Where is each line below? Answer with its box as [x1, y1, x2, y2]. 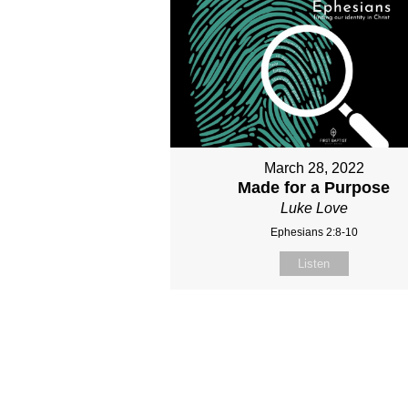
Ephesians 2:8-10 [270, 225, 358, 239]
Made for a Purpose [238, 178, 391, 197]
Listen [298, 256, 331, 270]
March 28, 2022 [263, 159, 364, 176]
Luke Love [280, 199, 348, 216]
